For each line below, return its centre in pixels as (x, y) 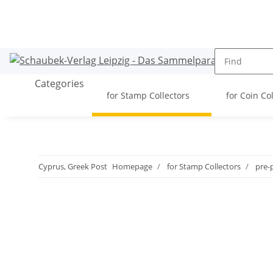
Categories (58, 84)
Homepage (132, 166)
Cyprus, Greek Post (73, 166)
